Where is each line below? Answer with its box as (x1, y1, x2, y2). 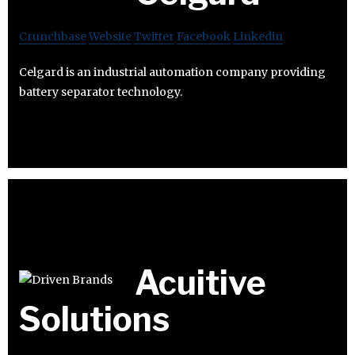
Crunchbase (19, 29, 86, 44)
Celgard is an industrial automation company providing (19, 64, 326, 79)
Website (89, 29, 132, 44)
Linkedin (233, 29, 283, 44)
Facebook (177, 29, 231, 44)
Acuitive (135, 261, 266, 303)
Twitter (134, 29, 174, 44)
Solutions (19, 298, 170, 339)
